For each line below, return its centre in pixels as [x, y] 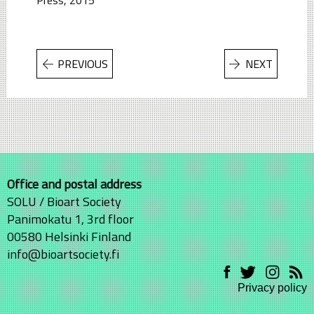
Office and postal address [74, 184]
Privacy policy [272, 288]
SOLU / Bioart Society [64, 202]
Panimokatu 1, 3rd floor [70, 219]
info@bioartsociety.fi [63, 254]
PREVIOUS [82, 63]
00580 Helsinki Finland [69, 237]
